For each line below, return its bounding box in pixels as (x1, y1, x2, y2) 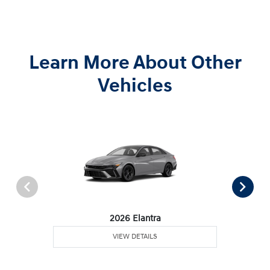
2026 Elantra (109, 212, 161, 224)
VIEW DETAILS (113, 231, 158, 241)
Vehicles (98, 74, 172, 98)
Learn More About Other (28, 51, 242, 75)
